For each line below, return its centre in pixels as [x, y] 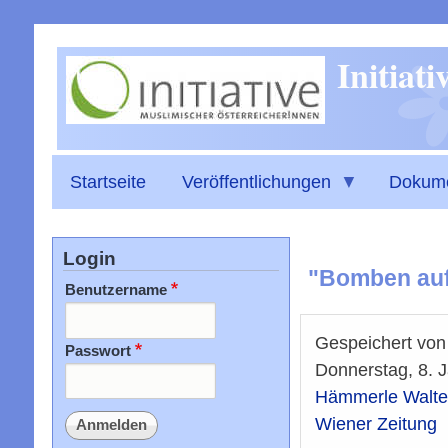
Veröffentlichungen [256, 181]
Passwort [97, 350]
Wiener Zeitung [375, 423]
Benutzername [115, 289]
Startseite [107, 181]
